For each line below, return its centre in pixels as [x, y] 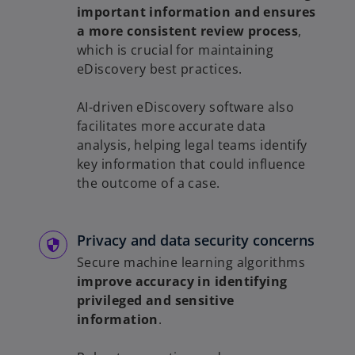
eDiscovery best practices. [161, 69]
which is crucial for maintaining [176, 50]
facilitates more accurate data [172, 126]
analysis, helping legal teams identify [192, 145]
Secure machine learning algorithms [191, 263]
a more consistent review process [188, 31]
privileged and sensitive [156, 301]
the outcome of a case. [149, 183]
